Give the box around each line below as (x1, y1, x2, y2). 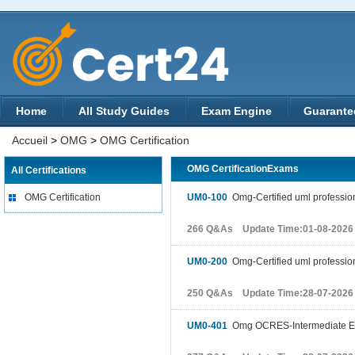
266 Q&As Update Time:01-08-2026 (187, 223, 353, 235)
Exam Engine (201, 105, 272, 117)
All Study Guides (78, 105, 170, 117)
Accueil (12, 134, 48, 147)
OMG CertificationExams (187, 163, 299, 174)
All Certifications (11, 165, 86, 176)
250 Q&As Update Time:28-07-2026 (187, 288, 353, 299)
